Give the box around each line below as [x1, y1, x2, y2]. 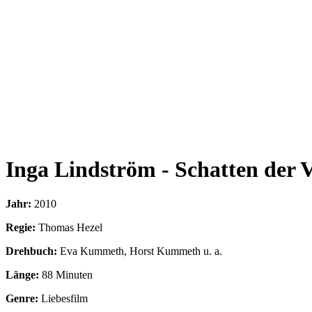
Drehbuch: [6, 244, 57, 257]
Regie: [6, 221, 36, 233]
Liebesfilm [41, 292, 88, 304]
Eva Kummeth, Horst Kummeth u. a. [60, 244, 222, 257]
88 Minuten [42, 268, 93, 281]
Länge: [6, 268, 39, 281]
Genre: [6, 292, 38, 304]
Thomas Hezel [38, 221, 102, 233]
